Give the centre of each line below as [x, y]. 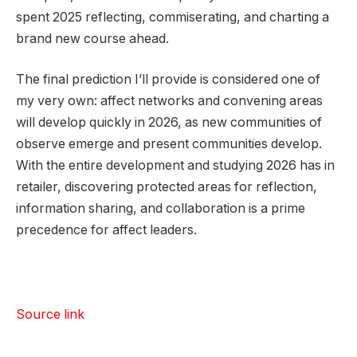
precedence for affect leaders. [108, 230]
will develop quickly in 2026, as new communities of [169, 123]
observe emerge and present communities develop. [169, 144]
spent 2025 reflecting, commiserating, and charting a [173, 17]
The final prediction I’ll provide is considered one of [168, 80]
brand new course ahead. [94, 38]
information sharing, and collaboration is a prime [161, 209]
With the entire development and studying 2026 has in [175, 166]
